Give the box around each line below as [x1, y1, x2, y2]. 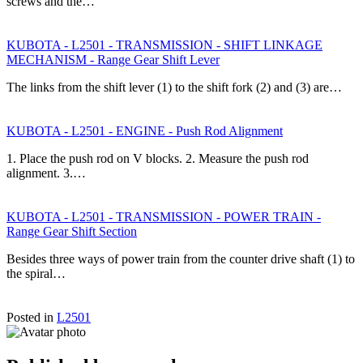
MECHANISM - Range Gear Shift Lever [6, 52, 220, 66]
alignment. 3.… [6, 165, 86, 180]
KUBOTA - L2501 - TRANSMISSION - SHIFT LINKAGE [6, 37, 322, 52]
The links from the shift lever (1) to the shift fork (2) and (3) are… [6, 79, 342, 94]
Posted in [6, 310, 57, 324]
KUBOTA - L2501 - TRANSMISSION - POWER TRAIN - [6, 209, 321, 224]
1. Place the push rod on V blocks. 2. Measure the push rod [6, 151, 309, 165]
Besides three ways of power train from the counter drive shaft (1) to [6, 251, 355, 266]
